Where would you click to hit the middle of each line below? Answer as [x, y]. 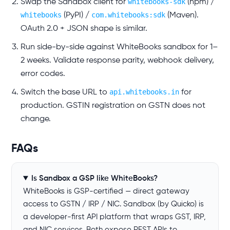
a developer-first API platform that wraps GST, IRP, [114, 217]
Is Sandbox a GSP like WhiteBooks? [94, 178]
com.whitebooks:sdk [128, 15]
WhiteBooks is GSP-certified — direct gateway [106, 191]
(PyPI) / [76, 15]
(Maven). [182, 15]
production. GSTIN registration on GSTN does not [113, 106]
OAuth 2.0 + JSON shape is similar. [84, 29]
